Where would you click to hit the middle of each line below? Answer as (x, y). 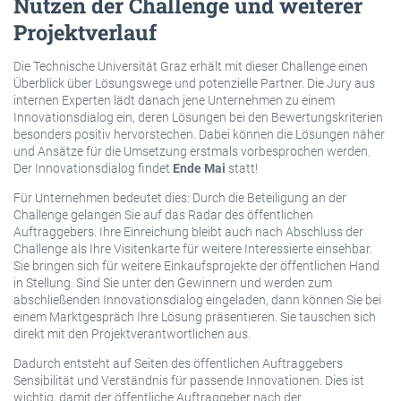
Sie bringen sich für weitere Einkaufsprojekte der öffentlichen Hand (196, 265)
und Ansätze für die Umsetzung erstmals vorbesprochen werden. (192, 151)
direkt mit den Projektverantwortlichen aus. (132, 333)
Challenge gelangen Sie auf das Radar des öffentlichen (163, 214)
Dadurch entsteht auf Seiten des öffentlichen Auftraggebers (178, 363)
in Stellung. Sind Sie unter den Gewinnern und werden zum (173, 282)
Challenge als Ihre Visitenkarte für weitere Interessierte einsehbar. (193, 248)
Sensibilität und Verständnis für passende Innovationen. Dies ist (189, 380)
